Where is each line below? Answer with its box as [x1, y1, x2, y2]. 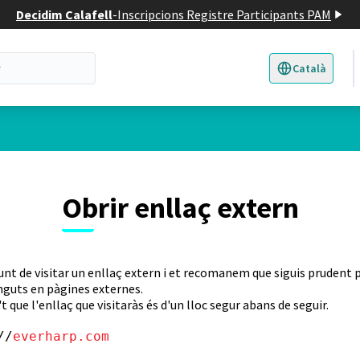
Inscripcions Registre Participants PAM [117, 6, 331, 22]
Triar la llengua [282, 67, 355, 82]
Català [298, 61, 326, 76]
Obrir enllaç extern [61, 190, 299, 226]
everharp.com [13, 329, 109, 344]
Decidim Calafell [16, 6, 112, 22]
